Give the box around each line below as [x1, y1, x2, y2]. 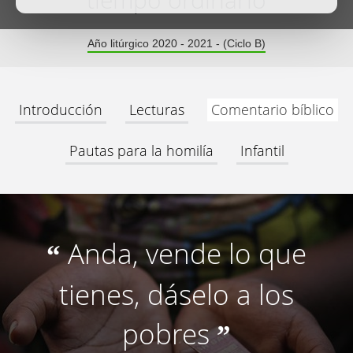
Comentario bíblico [211, 100, 334, 119]
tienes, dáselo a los [59, 276, 294, 313]
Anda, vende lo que [68, 235, 307, 272]
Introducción [19, 100, 102, 119]
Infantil [240, 141, 284, 160]
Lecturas [129, 100, 184, 119]
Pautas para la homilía [69, 141, 214, 160]
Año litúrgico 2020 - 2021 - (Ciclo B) [87, 37, 266, 50]
